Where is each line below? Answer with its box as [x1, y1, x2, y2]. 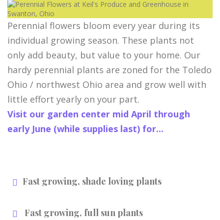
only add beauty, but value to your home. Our [7, 49, 200, 61]
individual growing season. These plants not [7, 34, 194, 46]
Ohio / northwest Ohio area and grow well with [7, 78, 206, 90]
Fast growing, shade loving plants [23, 175, 162, 187]
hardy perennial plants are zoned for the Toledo [7, 63, 212, 76]
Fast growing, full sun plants [25, 206, 143, 219]
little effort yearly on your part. [7, 93, 139, 105]
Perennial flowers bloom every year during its [7, 19, 200, 31]
